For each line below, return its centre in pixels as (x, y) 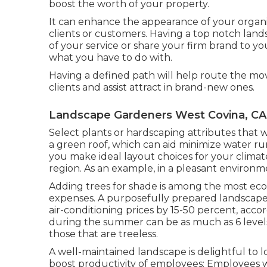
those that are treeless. (103, 234)
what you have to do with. (111, 57)
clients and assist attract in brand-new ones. (152, 87)
